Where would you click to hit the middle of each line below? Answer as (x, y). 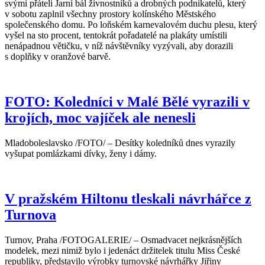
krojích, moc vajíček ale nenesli (100, 118)
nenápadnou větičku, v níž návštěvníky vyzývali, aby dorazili (119, 46)
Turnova (30, 215)
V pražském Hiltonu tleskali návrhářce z (128, 199)
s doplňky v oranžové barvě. (58, 57)
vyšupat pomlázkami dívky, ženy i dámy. (81, 154)
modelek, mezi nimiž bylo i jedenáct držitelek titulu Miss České (122, 251)
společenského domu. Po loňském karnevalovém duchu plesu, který (131, 25)
